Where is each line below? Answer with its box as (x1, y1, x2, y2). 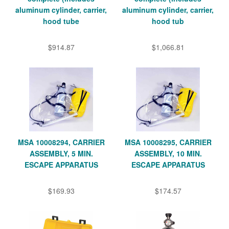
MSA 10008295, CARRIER (124, 136, 212, 147)
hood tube (43, 15, 79, 26)
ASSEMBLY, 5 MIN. (29, 148, 93, 158)
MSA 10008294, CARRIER (17, 136, 105, 147)
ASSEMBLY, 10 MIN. (134, 148, 202, 158)
